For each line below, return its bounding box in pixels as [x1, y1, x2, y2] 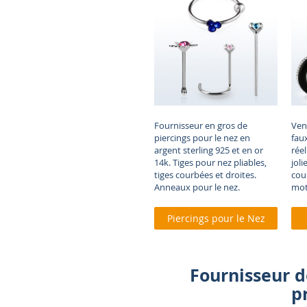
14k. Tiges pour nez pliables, [154, 156, 267, 169]
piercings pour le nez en [154, 131, 250, 144]
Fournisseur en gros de [154, 119, 247, 132]
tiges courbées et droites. [154, 168, 256, 181]
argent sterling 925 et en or [154, 143, 263, 156]
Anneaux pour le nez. [154, 180, 240, 193]
